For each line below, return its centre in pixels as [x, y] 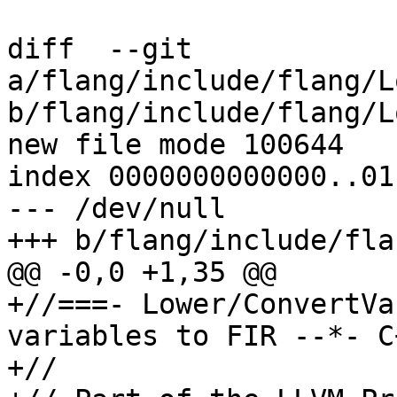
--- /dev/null [117, 209]
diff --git [100, 49]
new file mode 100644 [175, 145]
